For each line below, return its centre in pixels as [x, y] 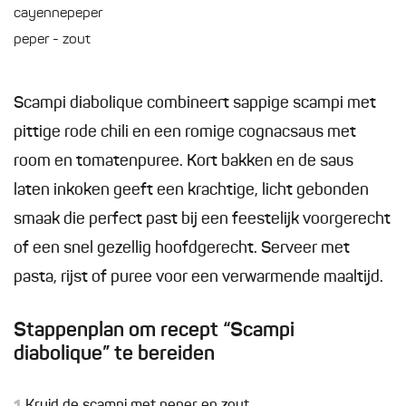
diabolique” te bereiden [114, 355]
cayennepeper [58, 14]
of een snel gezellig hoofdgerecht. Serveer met [182, 249]
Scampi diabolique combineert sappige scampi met [195, 104]
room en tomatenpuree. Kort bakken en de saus [184, 162]
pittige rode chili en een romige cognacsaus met [185, 133]
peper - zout [52, 40]
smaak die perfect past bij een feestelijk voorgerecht [202, 220]
